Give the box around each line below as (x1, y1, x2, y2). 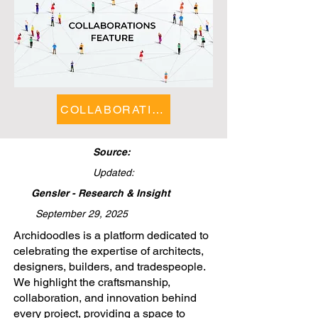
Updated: (93, 167, 134, 178)
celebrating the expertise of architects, (13, 244, 204, 258)
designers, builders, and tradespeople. (13, 260, 205, 273)
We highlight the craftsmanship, (13, 275, 170, 289)
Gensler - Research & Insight (31, 187, 170, 199)
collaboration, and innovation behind (13, 291, 197, 305)
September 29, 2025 (35, 208, 128, 219)
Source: (93, 146, 131, 158)
